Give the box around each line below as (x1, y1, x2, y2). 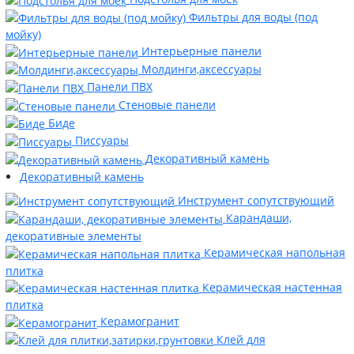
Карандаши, (225, 210, 292, 226)
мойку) (5, 27, 41, 43)
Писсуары (74, 133, 129, 149)
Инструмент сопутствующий (177, 192, 334, 208)
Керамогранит (100, 314, 179, 330)
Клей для (216, 331, 265, 347)
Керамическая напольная (203, 244, 345, 260)
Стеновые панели (118, 97, 216, 113)
